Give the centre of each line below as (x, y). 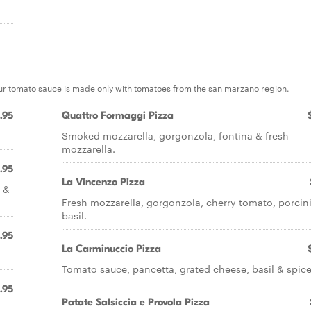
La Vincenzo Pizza (103, 182)
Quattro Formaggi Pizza (118, 115)
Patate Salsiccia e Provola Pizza (136, 302)
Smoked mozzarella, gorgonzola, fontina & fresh (175, 135)
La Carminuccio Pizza (111, 249)
